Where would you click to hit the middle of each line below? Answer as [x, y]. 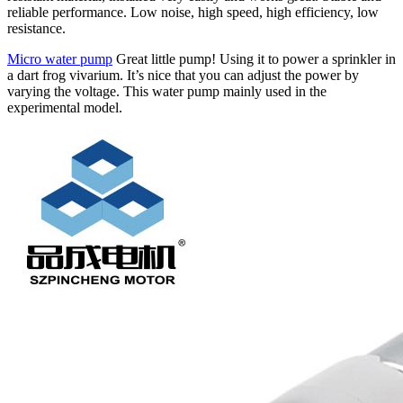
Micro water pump [60, 59]
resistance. [36, 29]
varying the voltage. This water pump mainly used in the [167, 92]
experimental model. [65, 108]
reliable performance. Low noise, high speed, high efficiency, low [193, 13]
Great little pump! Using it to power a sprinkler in [254, 59]
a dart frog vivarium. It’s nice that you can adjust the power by [183, 76]
